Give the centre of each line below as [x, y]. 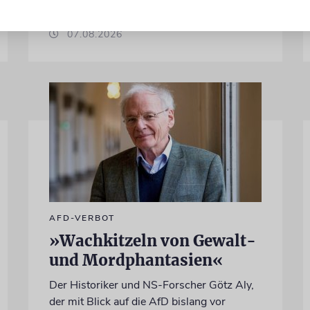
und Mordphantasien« [136, 260]
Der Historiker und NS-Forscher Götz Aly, [151, 285]
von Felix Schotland [98, 18]
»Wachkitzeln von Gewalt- [152, 240]
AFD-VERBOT [82, 218]
